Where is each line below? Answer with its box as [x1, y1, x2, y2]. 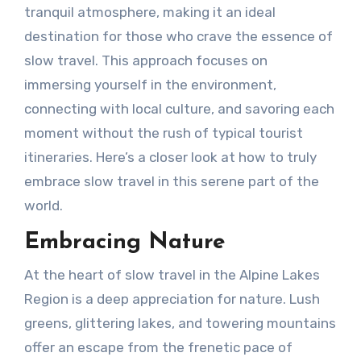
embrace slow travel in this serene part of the [23, 173, 319, 190]
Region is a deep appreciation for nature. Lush [23, 290, 320, 307]
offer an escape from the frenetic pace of [23, 338, 293, 355]
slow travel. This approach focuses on [23, 52, 268, 69]
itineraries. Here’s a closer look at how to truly [23, 149, 317, 166]
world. [23, 197, 63, 214]
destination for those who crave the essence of [23, 28, 333, 45]
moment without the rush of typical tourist [23, 125, 303, 142]
